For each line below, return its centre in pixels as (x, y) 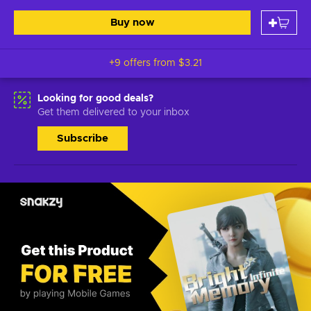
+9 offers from (144, 63)
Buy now (132, 23)
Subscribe (83, 138)
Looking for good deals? (95, 99)
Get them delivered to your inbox (114, 112)
